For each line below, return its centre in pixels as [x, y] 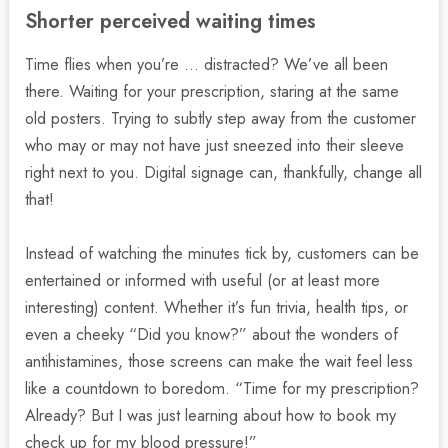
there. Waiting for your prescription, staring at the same [212, 91]
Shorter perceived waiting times [171, 22]
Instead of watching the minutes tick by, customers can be [222, 252]
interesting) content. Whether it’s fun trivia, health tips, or [217, 306]
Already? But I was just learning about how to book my [211, 414]
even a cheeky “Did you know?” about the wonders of [212, 333]
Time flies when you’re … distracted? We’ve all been [207, 64]
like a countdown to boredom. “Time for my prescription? [222, 387]
